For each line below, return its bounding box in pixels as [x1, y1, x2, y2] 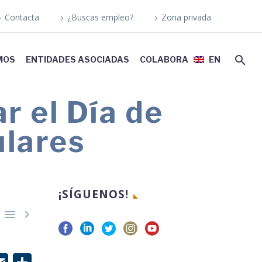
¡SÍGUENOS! [58, 187, 129, 202]
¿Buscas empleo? [67, 12, 133, 23]
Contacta [5, 12, 39, 23]
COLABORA [140, 54, 188, 64]
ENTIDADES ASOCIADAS [26, 54, 129, 64]
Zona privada [161, 12, 211, 23]
